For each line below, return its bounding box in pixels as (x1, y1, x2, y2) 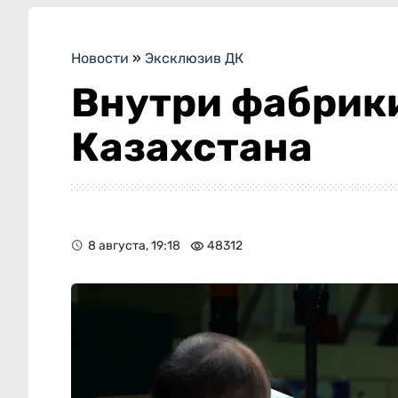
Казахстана (71, 123, 313, 171)
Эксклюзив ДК (145, 50, 243, 68)
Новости (71, 50, 129, 68)
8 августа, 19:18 (88, 237, 180, 253)
